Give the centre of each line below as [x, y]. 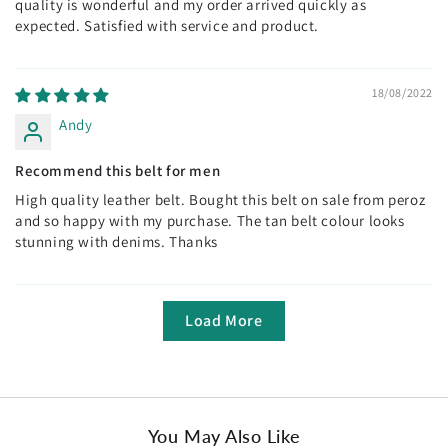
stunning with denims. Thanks [116, 241]
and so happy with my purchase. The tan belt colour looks [210, 220]
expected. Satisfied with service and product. [167, 25]
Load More [224, 320]
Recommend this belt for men [118, 170]
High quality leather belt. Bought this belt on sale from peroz [220, 199]
